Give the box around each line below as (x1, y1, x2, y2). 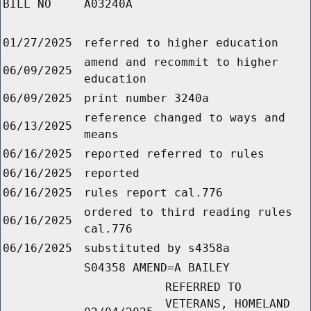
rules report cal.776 (84, 186, 223, 200)
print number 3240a (84, 92, 209, 106)
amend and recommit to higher (84, 56, 278, 69)
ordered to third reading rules (84, 205, 292, 219)
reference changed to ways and (84, 111, 285, 125)
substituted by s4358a (84, 242, 230, 255)
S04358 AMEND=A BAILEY (84, 261, 230, 275)
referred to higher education (84, 36, 278, 50)
